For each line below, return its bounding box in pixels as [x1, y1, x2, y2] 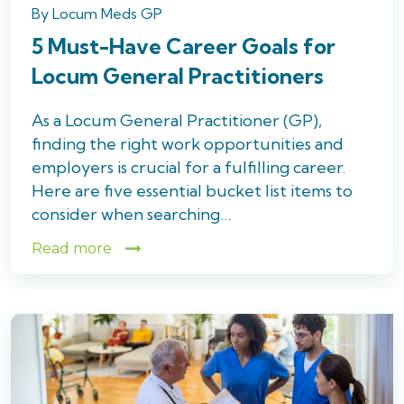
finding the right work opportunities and [32, 133, 344, 155]
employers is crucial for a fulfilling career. [32, 157, 345, 179]
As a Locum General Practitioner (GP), [32, 110, 322, 132]
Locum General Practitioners [32, 62, 324, 90]
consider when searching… [32, 204, 231, 225]
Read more [32, 240, 112, 258]
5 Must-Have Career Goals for [32, 32, 335, 60]
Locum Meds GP [52, 5, 162, 23]
